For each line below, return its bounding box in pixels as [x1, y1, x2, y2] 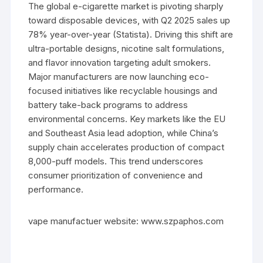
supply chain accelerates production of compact [28, 141, 225, 153]
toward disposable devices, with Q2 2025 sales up [28, 15, 231, 26]
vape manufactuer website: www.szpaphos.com [28, 215, 224, 227]
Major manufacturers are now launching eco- [28, 71, 210, 82]
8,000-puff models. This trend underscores [28, 156, 204, 167]
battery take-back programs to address [28, 99, 188, 110]
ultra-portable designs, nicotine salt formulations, [28, 43, 225, 54]
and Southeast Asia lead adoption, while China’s [28, 127, 219, 139]
